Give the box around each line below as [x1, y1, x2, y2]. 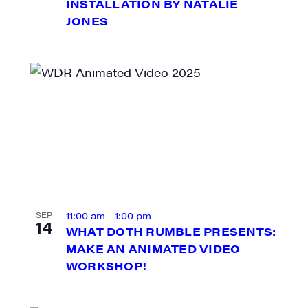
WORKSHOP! [65, 258, 147, 274]
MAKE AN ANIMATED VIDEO [65, 241, 241, 257]
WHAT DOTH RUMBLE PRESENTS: [65, 223, 276, 240]
